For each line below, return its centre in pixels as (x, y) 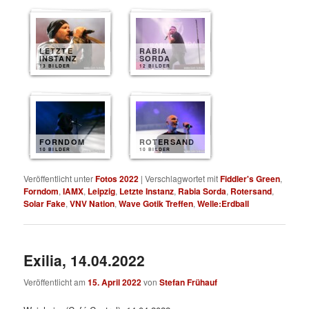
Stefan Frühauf (189, 282)
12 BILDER (155, 66)
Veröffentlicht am (56, 281)
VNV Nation (92, 203)
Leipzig (102, 191)
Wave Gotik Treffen (156, 203)
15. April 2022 (115, 282)
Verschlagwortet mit (182, 178)
